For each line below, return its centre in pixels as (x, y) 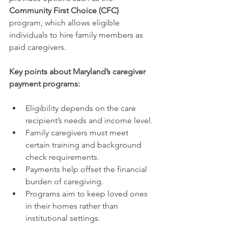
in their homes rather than (73, 206)
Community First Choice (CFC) (64, 10)
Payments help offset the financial (87, 169)
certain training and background (84, 145)
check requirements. (62, 157)
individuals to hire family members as (77, 35)
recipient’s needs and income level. (89, 120)
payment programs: (45, 83)
